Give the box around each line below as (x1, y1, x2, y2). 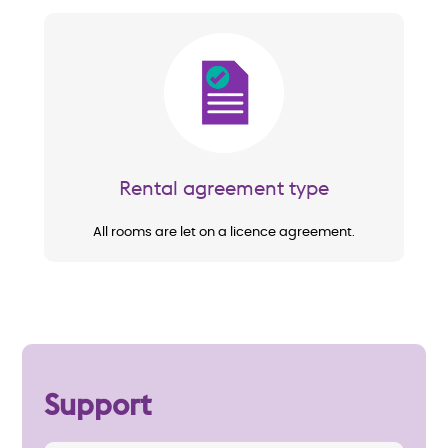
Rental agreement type (119, 175, 329, 201)
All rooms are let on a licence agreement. (93, 226, 355, 240)
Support (44, 386, 151, 424)
